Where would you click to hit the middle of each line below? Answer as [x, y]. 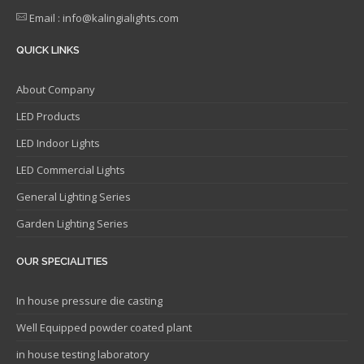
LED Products [48, 117]
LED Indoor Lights [58, 143]
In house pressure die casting [89, 301]
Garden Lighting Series [72, 224]
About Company [56, 90]
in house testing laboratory [83, 355]
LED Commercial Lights [71, 170]
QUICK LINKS [48, 50]
